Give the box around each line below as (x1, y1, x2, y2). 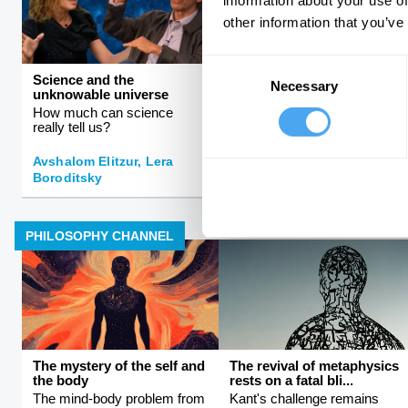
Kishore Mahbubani (229, 169, 354, 185)
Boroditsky (33, 169, 103, 185)
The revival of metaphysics (229, 358, 399, 374)
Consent (201, 56, 252, 73)
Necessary (270, 77, 338, 94)
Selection (201, 78, 257, 95)
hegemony (229, 118, 292, 135)
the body (33, 372, 88, 389)
